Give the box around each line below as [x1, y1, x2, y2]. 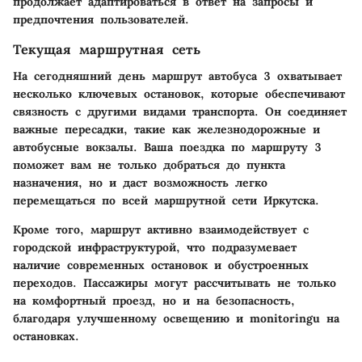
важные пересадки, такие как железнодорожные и [13, 121, 320, 137]
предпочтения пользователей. [13, 12, 189, 27]
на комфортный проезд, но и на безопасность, [13, 293, 295, 308]
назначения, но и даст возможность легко [13, 175, 267, 190]
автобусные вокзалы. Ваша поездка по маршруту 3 [13, 139, 322, 154]
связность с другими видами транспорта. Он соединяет [13, 103, 347, 119]
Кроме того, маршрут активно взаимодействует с [13, 221, 309, 237]
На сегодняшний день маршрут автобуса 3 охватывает [13, 68, 342, 83]
